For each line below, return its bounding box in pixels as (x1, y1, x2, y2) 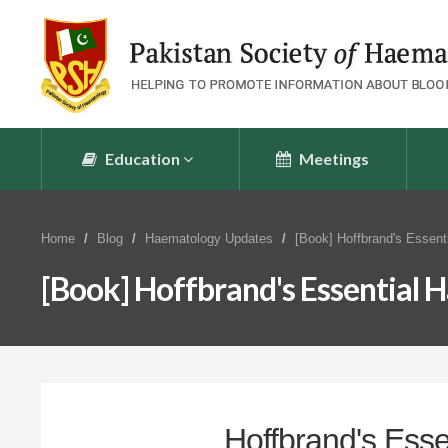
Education (102, 148, 181, 168)
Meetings (296, 148, 370, 168)
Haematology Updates (144, 231, 273, 246)
